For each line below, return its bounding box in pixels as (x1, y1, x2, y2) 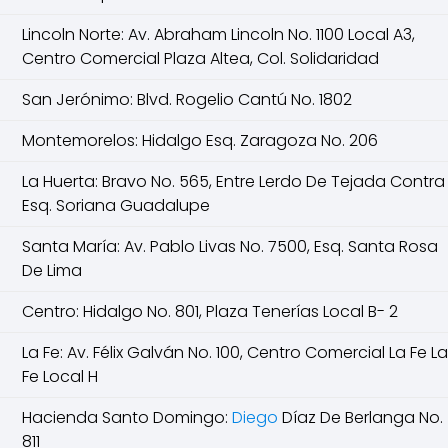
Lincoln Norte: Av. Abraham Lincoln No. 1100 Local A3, (22, 23, 415, 46)
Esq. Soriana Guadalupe (22, 194, 210, 217)
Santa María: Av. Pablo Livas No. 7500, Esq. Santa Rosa (22, 235, 438, 258)
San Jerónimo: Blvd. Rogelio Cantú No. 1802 (22, 88, 352, 111)
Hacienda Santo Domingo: (22, 406, 232, 429)
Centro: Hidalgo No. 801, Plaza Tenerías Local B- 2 (22, 300, 398, 323)
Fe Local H (22, 365, 98, 388)
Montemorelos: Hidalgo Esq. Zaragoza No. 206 (22, 129, 378, 152)
